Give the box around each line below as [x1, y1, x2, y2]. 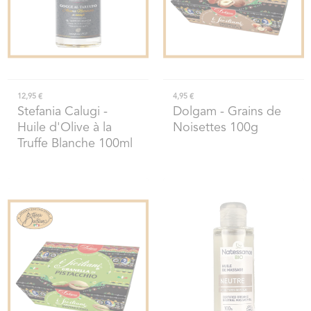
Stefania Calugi [17, 105, 100, 118]
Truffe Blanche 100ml [17, 137, 133, 150]
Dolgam [172, 105, 217, 118]
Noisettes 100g [172, 121, 258, 134]
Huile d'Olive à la [17, 121, 112, 134]
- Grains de [216, 105, 281, 118]
